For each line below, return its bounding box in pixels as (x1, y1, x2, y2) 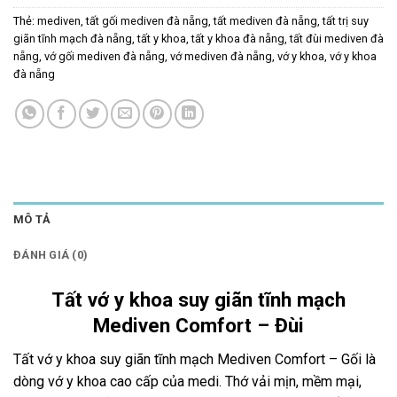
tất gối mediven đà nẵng (86, 13, 208, 27)
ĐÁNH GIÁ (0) (13, 247, 89, 261)
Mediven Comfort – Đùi (93, 313, 304, 337)
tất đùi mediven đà (290, 31, 384, 45)
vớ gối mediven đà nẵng (44, 49, 165, 63)
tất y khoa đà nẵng (191, 31, 284, 45)
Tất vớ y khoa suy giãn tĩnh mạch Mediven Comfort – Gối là (13, 351, 376, 369)
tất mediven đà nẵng (214, 13, 317, 27)
